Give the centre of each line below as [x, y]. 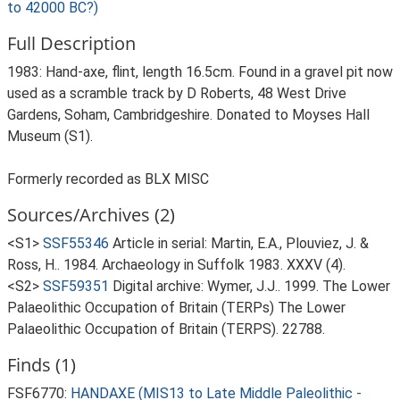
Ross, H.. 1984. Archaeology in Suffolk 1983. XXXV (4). [176, 265]
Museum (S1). [50, 136]
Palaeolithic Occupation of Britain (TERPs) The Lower [176, 308]
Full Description [71, 43]
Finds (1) [42, 365]
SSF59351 [76, 286]
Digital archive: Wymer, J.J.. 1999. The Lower [251, 286]
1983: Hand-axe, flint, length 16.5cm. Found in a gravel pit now [200, 72]
